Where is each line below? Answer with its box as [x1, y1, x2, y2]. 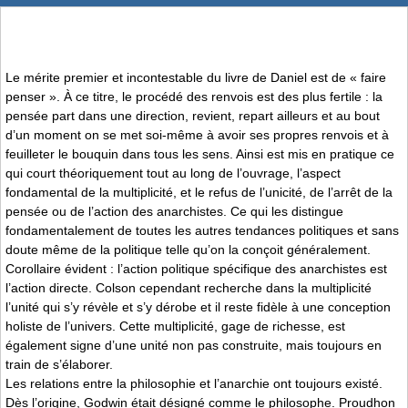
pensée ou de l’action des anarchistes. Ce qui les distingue [5, 203, 343, 219]
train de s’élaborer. [5, 356, 113, 372]
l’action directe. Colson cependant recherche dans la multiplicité [5, 280, 372, 295]
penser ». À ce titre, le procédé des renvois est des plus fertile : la [5, 88, 382, 104]
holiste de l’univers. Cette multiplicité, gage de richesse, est [5, 318, 345, 333]
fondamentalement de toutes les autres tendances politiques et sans [5, 222, 399, 238]
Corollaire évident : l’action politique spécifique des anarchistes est [5, 260, 387, 276]
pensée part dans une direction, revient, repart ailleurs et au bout [5, 107, 380, 123]
